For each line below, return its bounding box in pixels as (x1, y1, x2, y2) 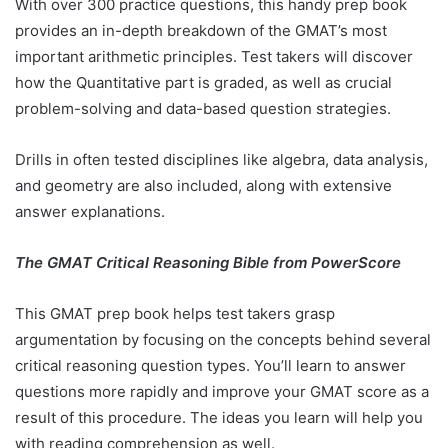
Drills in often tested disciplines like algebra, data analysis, (15, 150, 428, 170)
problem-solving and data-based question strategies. (15, 99, 395, 119)
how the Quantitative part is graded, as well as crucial (15, 73, 392, 93)
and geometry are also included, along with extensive (15, 176, 392, 196)
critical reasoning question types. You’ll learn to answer (15, 356, 406, 376)
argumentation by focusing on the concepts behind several (15, 330, 431, 350)
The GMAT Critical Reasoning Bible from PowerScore (15, 253, 405, 273)
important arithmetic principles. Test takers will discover (15, 47, 413, 67)
